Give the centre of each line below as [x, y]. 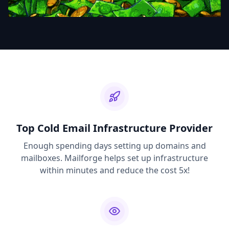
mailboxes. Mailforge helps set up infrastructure [114, 158]
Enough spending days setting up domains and [114, 146]
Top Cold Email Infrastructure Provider [114, 128]
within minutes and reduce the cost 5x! [114, 170]
